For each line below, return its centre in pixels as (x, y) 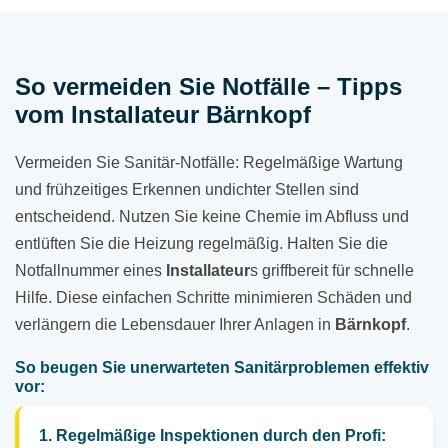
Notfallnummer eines (90, 271)
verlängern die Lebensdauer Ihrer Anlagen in (175, 325)
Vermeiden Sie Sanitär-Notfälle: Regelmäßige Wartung (209, 163)
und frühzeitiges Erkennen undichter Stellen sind (187, 190)
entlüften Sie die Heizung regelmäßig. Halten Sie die (201, 244)
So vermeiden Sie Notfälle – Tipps (208, 87)
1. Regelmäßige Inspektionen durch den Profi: (212, 436)
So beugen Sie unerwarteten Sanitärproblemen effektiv (222, 368)
